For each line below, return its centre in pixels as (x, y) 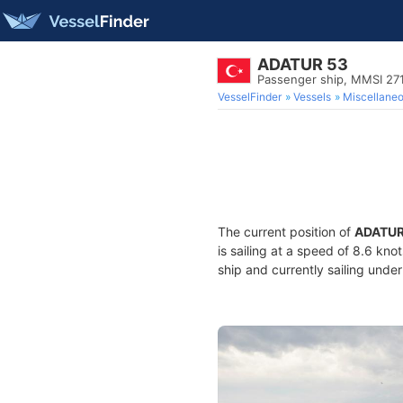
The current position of (286, 232)
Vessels (312, 97)
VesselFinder (250, 97)
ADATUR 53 (303, 64)
